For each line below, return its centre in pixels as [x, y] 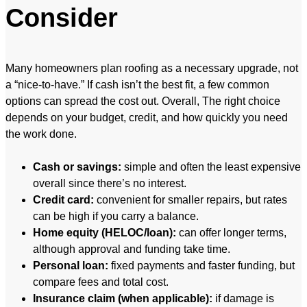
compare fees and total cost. [101, 282]
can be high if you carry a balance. [116, 217]
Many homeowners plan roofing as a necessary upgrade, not [152, 69]
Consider [62, 18]
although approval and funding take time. [132, 249]
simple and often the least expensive [211, 167]
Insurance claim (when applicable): [123, 299]
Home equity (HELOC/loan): [105, 233]
